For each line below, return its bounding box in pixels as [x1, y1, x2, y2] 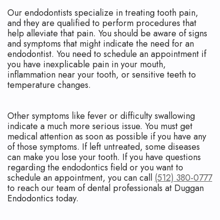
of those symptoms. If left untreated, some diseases [7, 140, 200, 154]
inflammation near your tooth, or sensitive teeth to [7, 68, 196, 82]
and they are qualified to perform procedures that [7, 17, 196, 30]
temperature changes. [7, 79, 91, 92]
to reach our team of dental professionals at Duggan [7, 182, 204, 195]
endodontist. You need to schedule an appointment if [7, 48, 206, 61]
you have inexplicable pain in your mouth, [7, 58, 166, 71]
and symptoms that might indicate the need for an [7, 37, 194, 51]
